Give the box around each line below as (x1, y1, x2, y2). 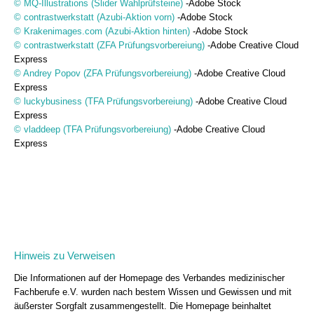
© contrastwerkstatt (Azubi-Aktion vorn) (14, 12, 175, 23)
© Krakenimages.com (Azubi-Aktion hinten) (14, 26, 190, 37)
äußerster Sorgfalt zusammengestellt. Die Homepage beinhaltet (14, 301, 271, 312)
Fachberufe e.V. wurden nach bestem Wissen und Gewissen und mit (14, 287, 292, 298)
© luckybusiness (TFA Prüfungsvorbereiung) (14, 96, 193, 107)
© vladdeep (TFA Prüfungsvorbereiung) (14, 124, 171, 135)
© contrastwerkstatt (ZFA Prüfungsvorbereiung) (14, 40, 205, 51)
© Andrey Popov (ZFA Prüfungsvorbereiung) (14, 68, 191, 79)
